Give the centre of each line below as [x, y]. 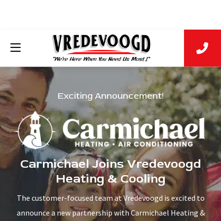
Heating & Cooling [110, 179]
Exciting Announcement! [110, 96]
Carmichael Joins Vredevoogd [110, 164]
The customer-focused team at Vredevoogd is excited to [110, 198]
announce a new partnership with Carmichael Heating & [110, 213]
